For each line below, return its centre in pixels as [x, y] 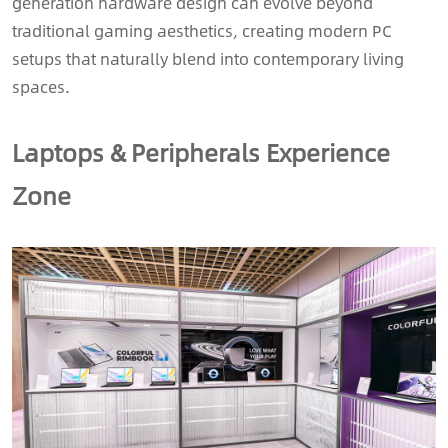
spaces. [41, 87]
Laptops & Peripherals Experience [201, 152]
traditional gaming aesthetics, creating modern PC [202, 31]
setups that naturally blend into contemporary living [208, 59]
